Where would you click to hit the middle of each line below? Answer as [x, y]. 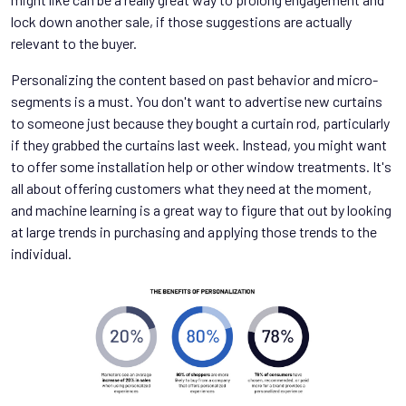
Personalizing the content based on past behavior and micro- [194, 79]
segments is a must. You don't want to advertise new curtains [197, 101]
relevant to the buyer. [74, 43]
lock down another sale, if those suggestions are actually [181, 21]
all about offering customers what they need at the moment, [191, 188]
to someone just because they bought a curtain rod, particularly [200, 123]
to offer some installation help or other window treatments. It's [201, 166]
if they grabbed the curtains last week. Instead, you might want [199, 145]
